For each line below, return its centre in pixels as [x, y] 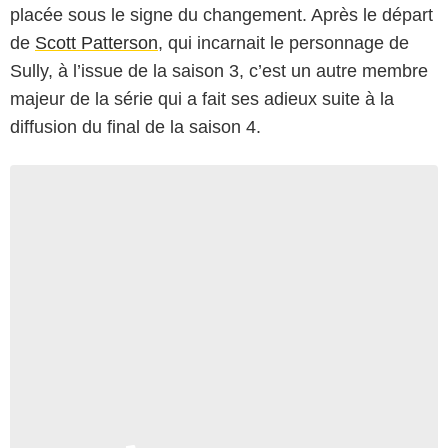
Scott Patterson [96, 42]
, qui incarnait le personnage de [283, 42]
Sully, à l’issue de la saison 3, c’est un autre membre [219, 70]
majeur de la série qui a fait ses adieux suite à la [202, 98]
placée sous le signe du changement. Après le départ [221, 14]
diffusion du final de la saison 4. [135, 126]
